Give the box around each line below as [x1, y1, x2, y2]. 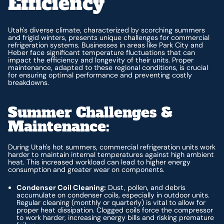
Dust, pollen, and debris [106, 182, 186, 192]
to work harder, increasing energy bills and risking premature [16, 212, 214, 222]
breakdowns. [8, 78, 49, 87]
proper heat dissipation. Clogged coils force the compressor [16, 205, 213, 214]
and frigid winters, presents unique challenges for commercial [8, 33, 210, 42]
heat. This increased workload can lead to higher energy [8, 157, 191, 167]
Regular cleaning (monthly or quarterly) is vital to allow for [16, 197, 206, 207]
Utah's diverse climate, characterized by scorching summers [8, 25, 205, 35]
